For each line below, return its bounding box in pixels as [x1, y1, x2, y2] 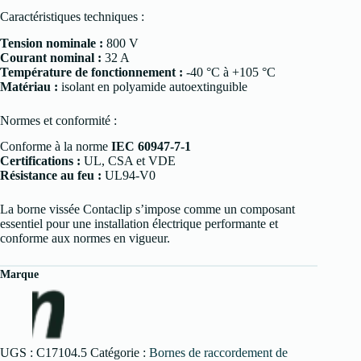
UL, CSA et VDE [81, 154, 176, 168]
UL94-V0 [102, 168, 156, 183]
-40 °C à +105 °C [183, 64, 276, 79]
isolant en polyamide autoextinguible [58, 79, 247, 93]
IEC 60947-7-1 [111, 139, 191, 154]
